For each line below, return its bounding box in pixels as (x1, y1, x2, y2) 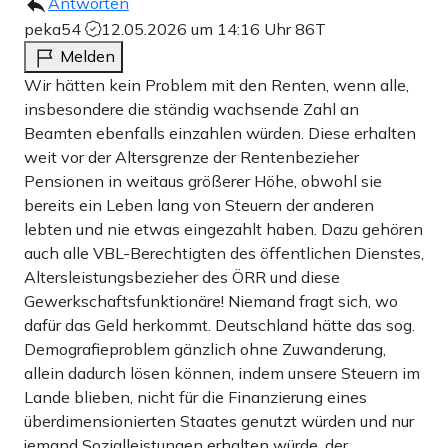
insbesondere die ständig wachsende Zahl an (24, 98, 359, 119)
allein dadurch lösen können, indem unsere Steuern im (24, 362, 420, 383)
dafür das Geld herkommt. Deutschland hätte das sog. (24, 314, 415, 335)
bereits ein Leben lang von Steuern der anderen (24, 194, 374, 215)
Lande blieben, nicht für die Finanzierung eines (24, 386, 367, 407)
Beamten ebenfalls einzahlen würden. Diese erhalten (24, 122, 416, 143)
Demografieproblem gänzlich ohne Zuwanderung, (24, 338, 386, 359)
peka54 (24, 18, 85, 39)
